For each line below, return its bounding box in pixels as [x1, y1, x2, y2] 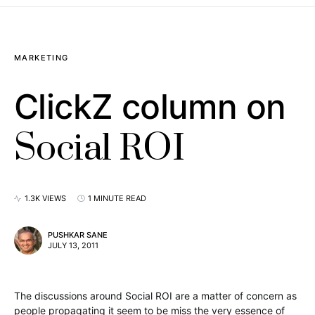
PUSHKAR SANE [48, 230, 108, 240]
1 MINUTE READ [88, 193, 146, 203]
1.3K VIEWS [25, 193, 66, 203]
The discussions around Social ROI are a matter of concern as [14, 290, 297, 302]
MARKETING [14, 53, 69, 63]
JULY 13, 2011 [48, 240, 98, 250]
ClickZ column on [14, 86, 286, 127]
